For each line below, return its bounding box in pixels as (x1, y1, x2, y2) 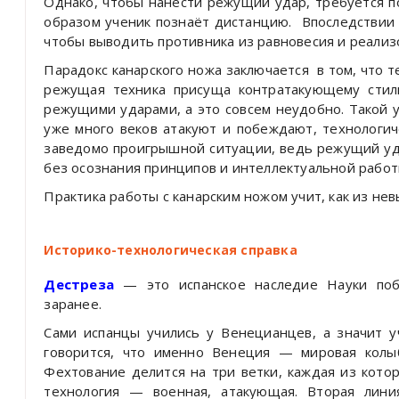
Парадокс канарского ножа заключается (44, 60, 309, 78)
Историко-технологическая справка (44, 240, 297, 258)
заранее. (44, 294, 102, 313)
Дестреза (44, 274, 115, 293)
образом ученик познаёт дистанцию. (44, 12, 292, 30)
